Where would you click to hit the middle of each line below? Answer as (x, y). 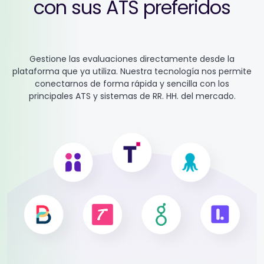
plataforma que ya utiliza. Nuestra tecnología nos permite (132, 71)
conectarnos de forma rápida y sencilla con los (132, 83)
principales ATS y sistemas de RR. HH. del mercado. (132, 96)
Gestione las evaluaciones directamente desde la (132, 59)
